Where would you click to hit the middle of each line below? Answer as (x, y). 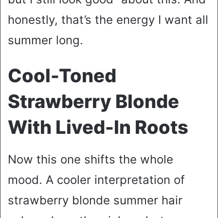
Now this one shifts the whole (91, 160)
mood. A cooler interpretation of (96, 180)
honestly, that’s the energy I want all (108, 20)
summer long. (45, 40)
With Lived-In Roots (98, 127)
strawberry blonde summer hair (95, 200)
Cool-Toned (62, 76)
